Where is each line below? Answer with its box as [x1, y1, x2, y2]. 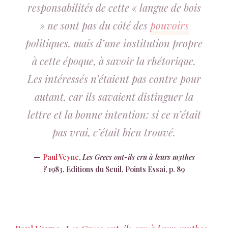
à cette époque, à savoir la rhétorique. [32, 54, 196, 68]
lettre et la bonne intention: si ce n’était [27, 107, 201, 121]
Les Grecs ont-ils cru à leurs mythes [82, 152, 195, 162]
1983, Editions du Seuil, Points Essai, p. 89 [47, 164, 185, 174]
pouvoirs [150, 18, 189, 32]
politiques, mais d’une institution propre [25, 36, 203, 50]
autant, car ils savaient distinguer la [35, 90, 193, 103]
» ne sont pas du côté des [39, 18, 150, 32]
